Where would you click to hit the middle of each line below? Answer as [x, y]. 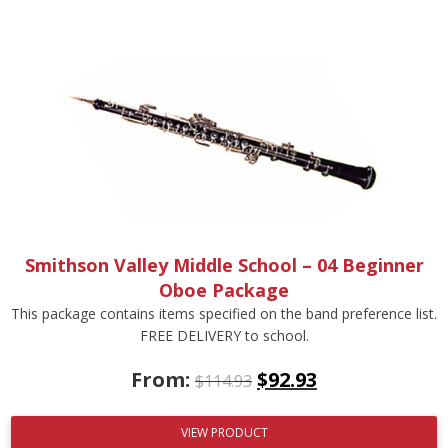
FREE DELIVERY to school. [224, 336]
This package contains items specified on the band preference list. [224, 314]
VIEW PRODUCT [224, 432]
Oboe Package [224, 290]
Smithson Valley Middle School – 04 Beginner [224, 265]
